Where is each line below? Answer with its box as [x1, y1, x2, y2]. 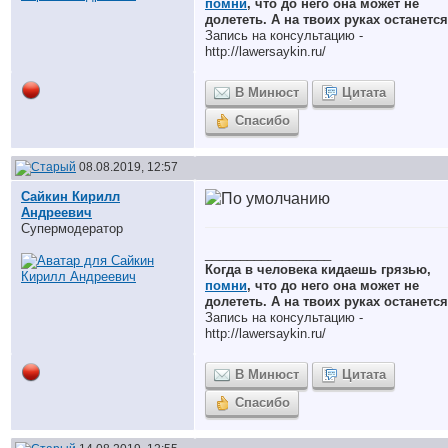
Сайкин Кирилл [21, 189, 120, 204]
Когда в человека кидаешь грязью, [205, 262, 431, 277]
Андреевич [21, 205, 92, 220]
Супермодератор [21, 221, 123, 236]
